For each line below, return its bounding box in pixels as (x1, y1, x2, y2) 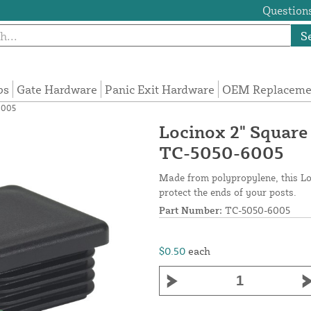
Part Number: (159, 204, 222, 217)
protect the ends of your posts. (159, 186, 296, 199)
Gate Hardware (17, 82, 98, 97)
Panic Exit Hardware (105, 82, 215, 97)
